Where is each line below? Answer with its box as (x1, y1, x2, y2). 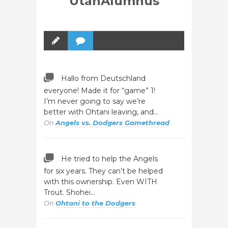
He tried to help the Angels (61, 154, 158, 163)
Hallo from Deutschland (61, 74, 146, 83)
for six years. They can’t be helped (44, 166, 163, 176)
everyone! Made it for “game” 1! (44, 86, 155, 95)
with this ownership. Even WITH (44, 177, 157, 186)
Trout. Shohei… (44, 188, 95, 197)
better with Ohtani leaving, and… (44, 107, 158, 117)
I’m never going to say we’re (44, 97, 146, 106)
